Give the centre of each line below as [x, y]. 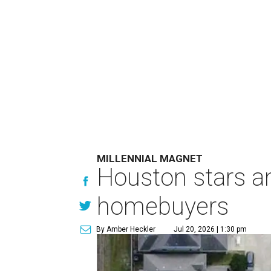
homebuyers [163, 207]
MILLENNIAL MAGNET [150, 158]
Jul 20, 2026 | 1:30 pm [211, 229]
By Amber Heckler [126, 229]
